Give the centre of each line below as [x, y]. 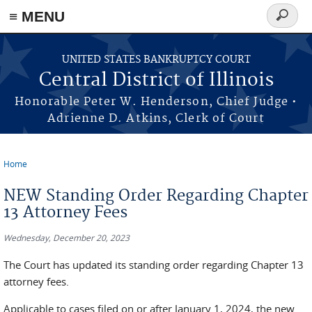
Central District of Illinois [156, 80]
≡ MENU [37, 16]
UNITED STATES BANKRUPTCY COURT [156, 60]
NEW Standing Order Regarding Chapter [156, 196]
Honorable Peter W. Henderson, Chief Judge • [156, 102]
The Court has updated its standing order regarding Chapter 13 [154, 265]
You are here [42, 174]
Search [288, 23]
